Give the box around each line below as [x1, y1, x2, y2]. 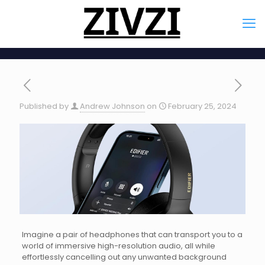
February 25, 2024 [168, 101, 237, 112]
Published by [20, 101, 69, 112]
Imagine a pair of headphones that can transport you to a [21, 228, 243, 240]
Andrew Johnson [80, 101, 145, 112]
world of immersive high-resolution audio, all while [21, 240, 215, 251]
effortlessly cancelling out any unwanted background [21, 251, 227, 263]
